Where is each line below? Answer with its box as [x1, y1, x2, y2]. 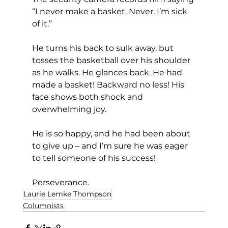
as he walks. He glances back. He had [32, 67, 184, 77]
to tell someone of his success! [32, 153, 156, 163]
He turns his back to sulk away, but [32, 43, 176, 53]
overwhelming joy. [32, 104, 106, 114]
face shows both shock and [32, 92, 145, 102]
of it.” [32, 18, 52, 28]
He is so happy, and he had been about [32, 128, 192, 138]
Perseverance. [32, 177, 89, 187]
